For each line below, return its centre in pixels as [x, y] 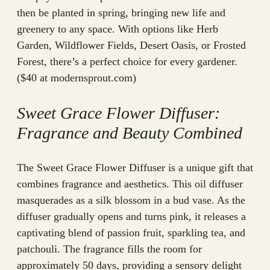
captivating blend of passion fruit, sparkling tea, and [131, 233]
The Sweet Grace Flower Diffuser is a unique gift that [135, 168]
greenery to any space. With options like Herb [118, 29]
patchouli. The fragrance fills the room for [109, 249]
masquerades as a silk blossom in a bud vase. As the [131, 200]
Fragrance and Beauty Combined [130, 133]
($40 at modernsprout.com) [77, 78]
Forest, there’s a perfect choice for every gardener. [127, 62]
